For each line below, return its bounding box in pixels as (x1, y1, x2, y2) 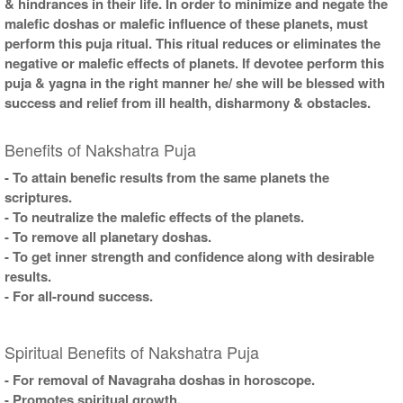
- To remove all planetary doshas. (4, 226, 211, 246)
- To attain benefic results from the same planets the (4, 166, 329, 187)
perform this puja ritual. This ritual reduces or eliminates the (4, 32, 381, 53)
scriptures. (4, 186, 72, 207)
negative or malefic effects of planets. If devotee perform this (4, 52, 384, 73)
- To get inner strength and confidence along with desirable (4, 246, 374, 266)
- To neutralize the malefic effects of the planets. (4, 206, 304, 227)
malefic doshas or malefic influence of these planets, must (4, 13, 368, 33)
